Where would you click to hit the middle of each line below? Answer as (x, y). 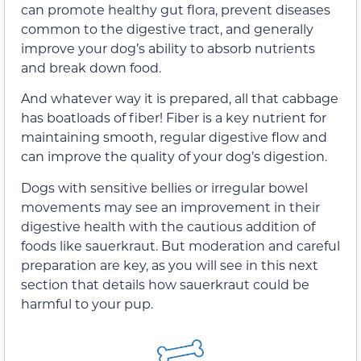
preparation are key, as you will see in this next (170, 264)
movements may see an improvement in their (170, 206)
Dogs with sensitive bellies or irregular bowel (164, 187)
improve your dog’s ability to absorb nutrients (168, 48)
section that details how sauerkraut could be (165, 284)
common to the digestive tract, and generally (167, 28)
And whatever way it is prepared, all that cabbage (180, 98)
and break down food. (91, 67)
